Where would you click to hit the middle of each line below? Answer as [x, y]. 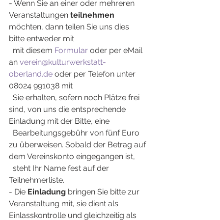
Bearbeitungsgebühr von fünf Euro [75, 133]
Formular [71, 50]
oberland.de [31, 74]
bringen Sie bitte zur [104, 192]
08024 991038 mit [41, 85]
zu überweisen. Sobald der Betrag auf [78, 144]
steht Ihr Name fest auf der [60, 168]
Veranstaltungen [40, 15]
